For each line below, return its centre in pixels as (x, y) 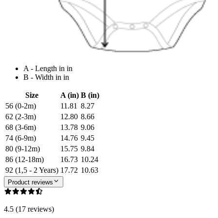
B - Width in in (46, 77)
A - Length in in (48, 69)
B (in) (90, 95)
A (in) (70, 95)
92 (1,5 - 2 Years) (32, 170)
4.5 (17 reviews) (29, 209)
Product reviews (30, 182)
